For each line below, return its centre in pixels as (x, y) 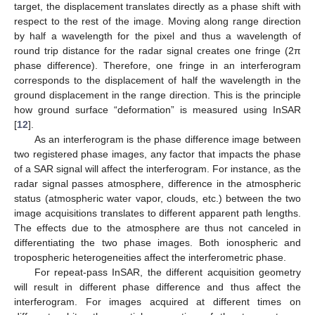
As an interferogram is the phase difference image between (167, 140)
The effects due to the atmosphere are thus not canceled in (157, 228)
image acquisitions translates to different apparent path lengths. (157, 213)
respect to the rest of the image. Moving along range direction (157, 21)
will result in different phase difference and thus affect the (157, 287)
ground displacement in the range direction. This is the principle (157, 95)
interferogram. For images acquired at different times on (157, 302)
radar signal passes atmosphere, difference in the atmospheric (157, 184)
